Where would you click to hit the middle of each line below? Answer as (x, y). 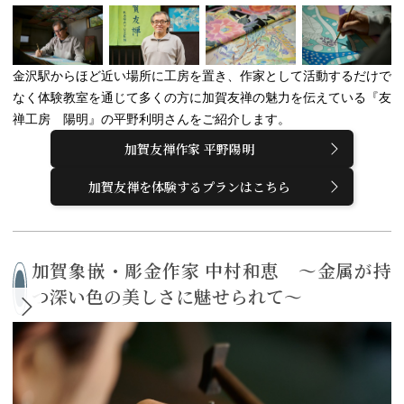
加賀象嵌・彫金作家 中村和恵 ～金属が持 (211, 271)
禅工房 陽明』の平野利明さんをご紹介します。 (151, 119)
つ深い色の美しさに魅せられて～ (166, 297)
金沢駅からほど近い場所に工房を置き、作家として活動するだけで (202, 76)
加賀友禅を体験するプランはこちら (189, 187)
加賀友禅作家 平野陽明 (189, 149)
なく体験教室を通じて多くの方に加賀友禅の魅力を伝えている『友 (202, 97)
